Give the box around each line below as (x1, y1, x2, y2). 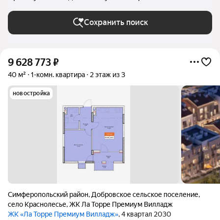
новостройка (13, 90, 50, 97)
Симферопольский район (8, 191, 88, 198)
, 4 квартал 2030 (118, 210, 171, 218)
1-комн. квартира (31, 71, 85, 79)
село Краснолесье (8, 200, 66, 208)
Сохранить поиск (83, 18, 148, 27)
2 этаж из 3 (90, 71, 125, 79)
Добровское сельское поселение (91, 191, 198, 198)
